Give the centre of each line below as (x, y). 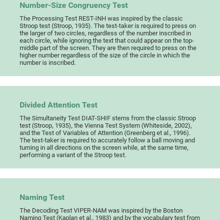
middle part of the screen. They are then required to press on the (108, 48)
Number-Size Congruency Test (74, 6)
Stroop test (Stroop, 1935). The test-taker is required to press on (108, 26)
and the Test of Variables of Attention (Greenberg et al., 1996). (105, 133)
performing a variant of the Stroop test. (73, 155)
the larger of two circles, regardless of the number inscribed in (106, 33)
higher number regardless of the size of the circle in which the (105, 55)
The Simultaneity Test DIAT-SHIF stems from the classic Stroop (108, 118)
